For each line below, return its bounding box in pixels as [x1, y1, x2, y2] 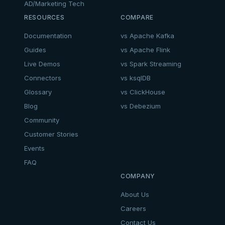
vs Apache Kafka [121, 32, 174, 40]
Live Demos [24, 60, 60, 68]
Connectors [24, 74, 61, 82]
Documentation [24, 32, 72, 40]
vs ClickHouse [121, 88, 165, 96]
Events [24, 144, 45, 153]
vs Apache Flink [121, 46, 170, 54]
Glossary [24, 88, 52, 96]
